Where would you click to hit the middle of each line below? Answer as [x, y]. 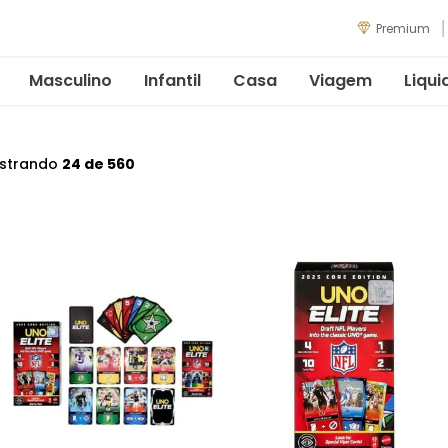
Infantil [172, 80]
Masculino [70, 80]
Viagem [340, 80]
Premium [403, 28]
